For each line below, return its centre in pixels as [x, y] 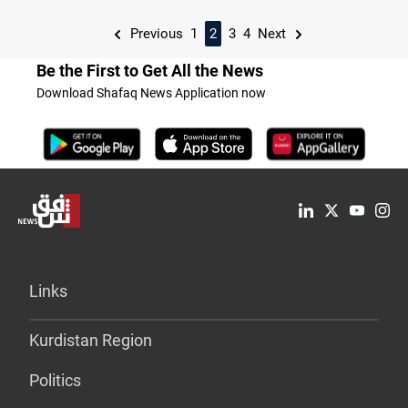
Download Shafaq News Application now [151, 92]
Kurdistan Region [91, 340]
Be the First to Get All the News [150, 70]
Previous [154, 33]
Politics [55, 380]
